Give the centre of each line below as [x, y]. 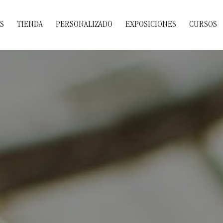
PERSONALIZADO [84, 25]
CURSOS [203, 25]
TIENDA [30, 25]
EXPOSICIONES [151, 25]
